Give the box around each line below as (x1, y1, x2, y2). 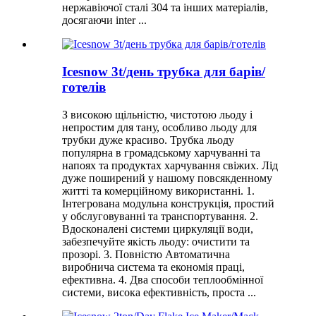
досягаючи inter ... (62, 14, 147, 27)
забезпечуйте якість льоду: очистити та (62, 235, 250, 248)
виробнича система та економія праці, (62, 260, 245, 273)
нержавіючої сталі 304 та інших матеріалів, (62, 1, 268, 14)
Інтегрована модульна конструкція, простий (62, 197, 274, 209)
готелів (62, 79, 106, 95)
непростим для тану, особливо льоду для (62, 121, 257, 133)
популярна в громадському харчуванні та (62, 146, 260, 159)
